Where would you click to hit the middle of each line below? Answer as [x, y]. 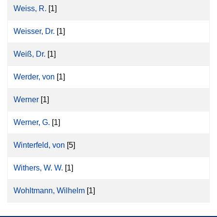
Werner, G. [32, 122]
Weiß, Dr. [30, 54]
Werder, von [34, 77]
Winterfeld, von [39, 145]
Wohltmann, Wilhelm [49, 191]
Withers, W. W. [38, 168]
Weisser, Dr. [34, 31]
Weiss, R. [30, 8]
